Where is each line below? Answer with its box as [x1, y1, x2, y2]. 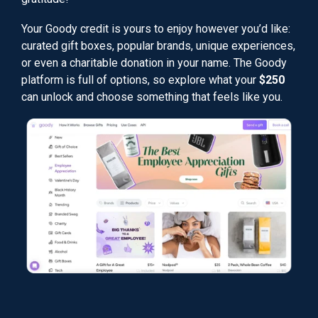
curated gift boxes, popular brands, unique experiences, [21, 39, 295, 53]
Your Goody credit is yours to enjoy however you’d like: [21, 22, 290, 35]
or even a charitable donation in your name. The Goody [21, 56, 287, 70]
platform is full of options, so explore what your [21, 73, 259, 87]
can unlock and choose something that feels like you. [21, 90, 283, 104]
